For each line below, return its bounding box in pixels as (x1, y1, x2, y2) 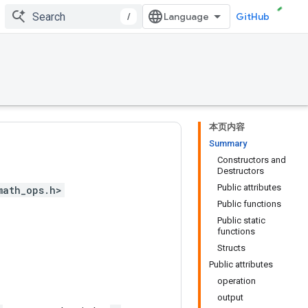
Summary (209, 138, 247, 148)
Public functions (217, 199, 281, 209)
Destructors (217, 166, 264, 176)
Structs (217, 243, 245, 253)
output (217, 292, 243, 302)
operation (217, 276, 256, 286)
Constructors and (217, 155, 286, 165)
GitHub (236, 10, 269, 23)
